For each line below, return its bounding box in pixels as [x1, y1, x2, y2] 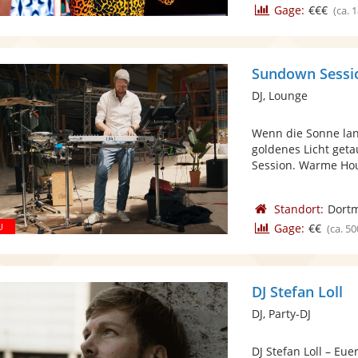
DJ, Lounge [252, 88, 308, 103]
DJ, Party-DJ [252, 306, 312, 321]
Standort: [273, 201, 324, 217]
